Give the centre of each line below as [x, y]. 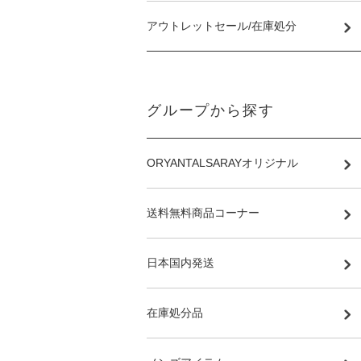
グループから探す [211, 110]
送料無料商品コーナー [203, 212]
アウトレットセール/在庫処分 [222, 25]
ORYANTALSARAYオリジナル [222, 162]
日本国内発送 [180, 262]
